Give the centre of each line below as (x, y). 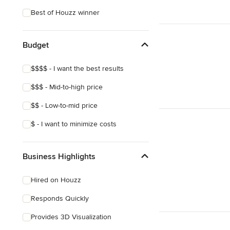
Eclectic (43, 19)
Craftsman (47, 56)
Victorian (45, 93)
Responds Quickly (60, 198)
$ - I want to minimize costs (74, 124)
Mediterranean (54, 112)
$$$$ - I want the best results (77, 69)
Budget (36, 45)
